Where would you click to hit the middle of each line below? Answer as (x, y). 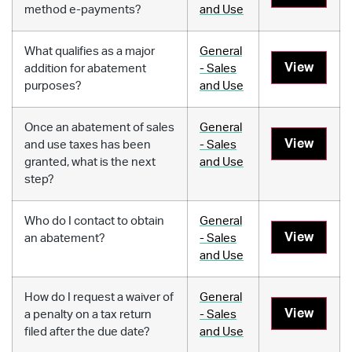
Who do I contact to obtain (94, 221)
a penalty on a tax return (88, 314)
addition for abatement (85, 68)
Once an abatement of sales (99, 127)
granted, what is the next (90, 162)
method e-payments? (83, 9)
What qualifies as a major (90, 51)
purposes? (53, 86)
